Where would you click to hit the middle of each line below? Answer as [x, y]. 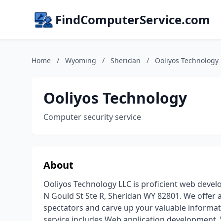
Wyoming [81, 60]
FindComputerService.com [133, 19]
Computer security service [92, 117]
